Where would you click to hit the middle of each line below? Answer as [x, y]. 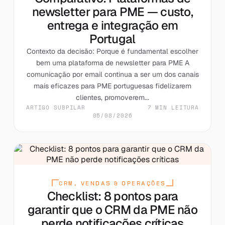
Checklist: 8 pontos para [113, 196]
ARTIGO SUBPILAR [56, 107]
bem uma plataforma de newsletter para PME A [113, 63]
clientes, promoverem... [113, 97]
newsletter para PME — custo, [113, 12]
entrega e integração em [113, 25]
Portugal [113, 39]
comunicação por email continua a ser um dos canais [113, 74]
